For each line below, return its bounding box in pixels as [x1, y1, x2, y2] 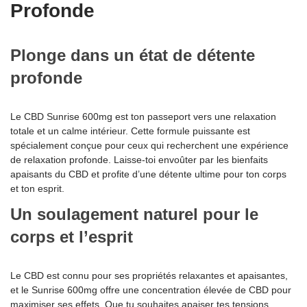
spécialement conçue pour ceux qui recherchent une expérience [10, 140, 288, 151]
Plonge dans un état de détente [10, 46, 255, 65]
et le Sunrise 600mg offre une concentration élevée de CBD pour [10, 284, 291, 296]
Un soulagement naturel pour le [10, 205, 258, 224]
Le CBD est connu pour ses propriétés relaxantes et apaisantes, [10, 270, 288, 282]
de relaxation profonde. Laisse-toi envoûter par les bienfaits [10, 154, 268, 166]
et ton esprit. [10, 183, 64, 195]
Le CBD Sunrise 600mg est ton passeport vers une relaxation [10, 111, 276, 123]
